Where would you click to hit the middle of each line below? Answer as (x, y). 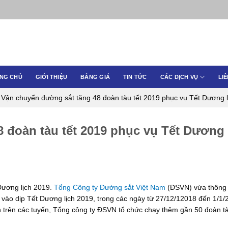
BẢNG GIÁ (95, 77)
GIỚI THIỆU (51, 77)
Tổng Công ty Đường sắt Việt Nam (109, 188)
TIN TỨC (135, 77)
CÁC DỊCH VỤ (179, 77)
